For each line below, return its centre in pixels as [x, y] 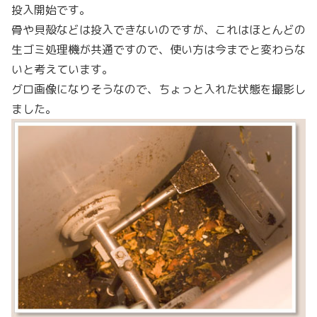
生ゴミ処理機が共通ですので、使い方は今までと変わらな [158, 50]
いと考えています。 [62, 70]
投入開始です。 [51, 10]
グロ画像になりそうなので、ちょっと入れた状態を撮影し [158, 90]
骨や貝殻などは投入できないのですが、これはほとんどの [158, 30]
